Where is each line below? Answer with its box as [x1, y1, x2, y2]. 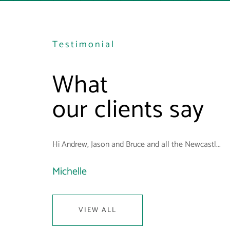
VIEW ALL [79, 204, 117, 216]
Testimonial [52, 37, 115, 52]
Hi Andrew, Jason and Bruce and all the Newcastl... [52, 138, 221, 151]
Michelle [52, 163, 87, 180]
